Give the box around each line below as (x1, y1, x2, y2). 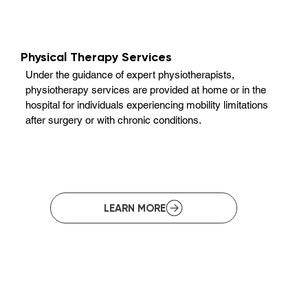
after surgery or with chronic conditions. (25, 113, 202, 126)
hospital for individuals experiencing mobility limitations (25, 98, 269, 111)
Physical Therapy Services (21, 49, 173, 65)
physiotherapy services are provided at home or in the (25, 83, 267, 96)
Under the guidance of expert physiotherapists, (25, 68, 235, 80)
